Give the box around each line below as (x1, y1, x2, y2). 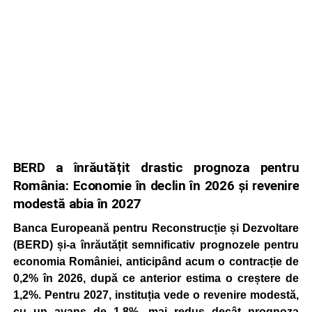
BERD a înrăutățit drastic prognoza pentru (13, 159, 299, 175)
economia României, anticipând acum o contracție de (13, 256, 299, 267)
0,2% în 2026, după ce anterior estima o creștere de (13, 272, 299, 284)
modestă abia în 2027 (13, 196, 141, 212)
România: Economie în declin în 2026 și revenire (13, 178, 299, 194)
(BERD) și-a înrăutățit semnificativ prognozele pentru (13, 239, 299, 251)
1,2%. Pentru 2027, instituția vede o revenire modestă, (13, 289, 299, 301)
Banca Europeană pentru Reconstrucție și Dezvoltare (13, 222, 299, 234)
